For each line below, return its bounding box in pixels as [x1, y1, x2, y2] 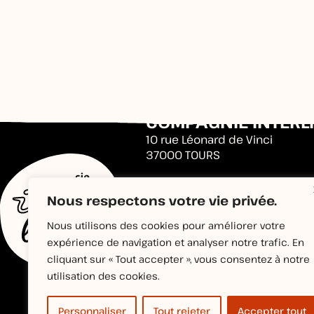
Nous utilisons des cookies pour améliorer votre [47, 219, 285, 232]
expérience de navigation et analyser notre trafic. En [47, 235, 304, 249]
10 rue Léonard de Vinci [146, 132, 273, 148]
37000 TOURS [146, 147, 220, 163]
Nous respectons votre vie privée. [47, 192, 277, 209]
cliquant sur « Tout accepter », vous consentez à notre [47, 252, 310, 266]
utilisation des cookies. [47, 269, 160, 282]
